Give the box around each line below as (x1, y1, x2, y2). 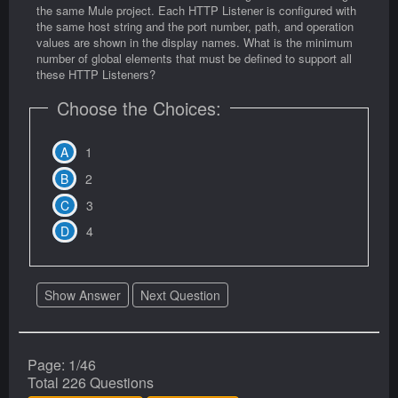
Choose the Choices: (57, 94, 221, 121)
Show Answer (44, 286, 121, 305)
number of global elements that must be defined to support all (36, 49, 352, 67)
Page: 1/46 (28, 354, 96, 376)
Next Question (140, 286, 220, 305)
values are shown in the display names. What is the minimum (36, 33, 353, 51)
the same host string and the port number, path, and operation (36, 17, 354, 35)
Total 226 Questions (28, 372, 154, 394)
